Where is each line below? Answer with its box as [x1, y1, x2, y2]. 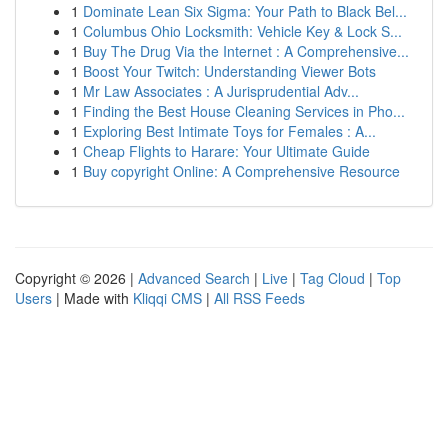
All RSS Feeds [214, 288, 305, 308]
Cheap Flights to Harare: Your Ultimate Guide [83, 141, 370, 161]
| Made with [52, 288, 133, 308]
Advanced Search [138, 268, 250, 288]
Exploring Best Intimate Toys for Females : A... [83, 121, 376, 141]
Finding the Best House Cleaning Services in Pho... [83, 101, 405, 121]
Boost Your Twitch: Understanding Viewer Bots [83, 61, 376, 81]
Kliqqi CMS [133, 288, 202, 308]
